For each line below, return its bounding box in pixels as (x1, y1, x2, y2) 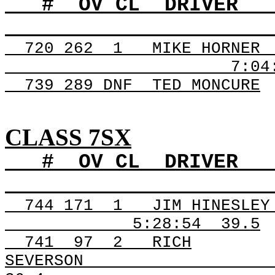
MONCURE (182, 76, 260, 95)
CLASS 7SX (5, 124, 131, 150)
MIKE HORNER (152, 39, 260, 58)
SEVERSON (5, 252, 83, 270)
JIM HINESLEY (152, 196, 270, 215)
